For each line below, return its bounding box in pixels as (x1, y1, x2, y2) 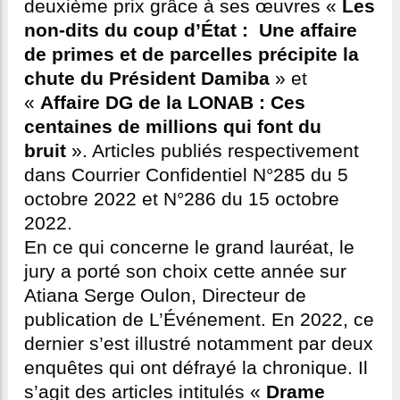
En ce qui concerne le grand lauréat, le (24, 237, 354, 259)
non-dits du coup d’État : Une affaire (24, 20, 357, 42)
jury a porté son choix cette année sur (24, 261, 346, 283)
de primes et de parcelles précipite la (24, 44, 359, 66)
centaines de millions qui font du (24, 116, 321, 138)
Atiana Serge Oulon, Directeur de (24, 285, 306, 307)
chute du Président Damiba (24, 68, 270, 90)
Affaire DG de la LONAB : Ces (40, 92, 305, 114)
